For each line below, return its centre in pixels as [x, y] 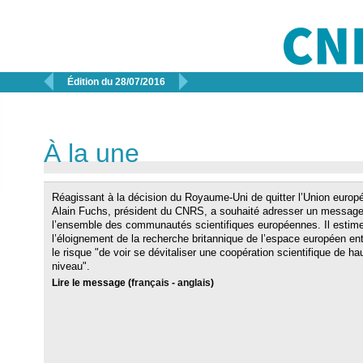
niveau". [71, 266]
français [150, 283]
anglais [194, 283]
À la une [92, 153]
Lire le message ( [92, 283]
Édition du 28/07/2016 [116, 82]
